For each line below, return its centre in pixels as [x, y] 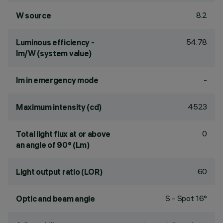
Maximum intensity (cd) [59, 107]
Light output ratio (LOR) [59, 172]
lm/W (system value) [54, 53]
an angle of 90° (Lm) [53, 145]
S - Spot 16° [186, 198]
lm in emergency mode [57, 80]
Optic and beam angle [56, 199]
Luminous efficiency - [55, 42]
